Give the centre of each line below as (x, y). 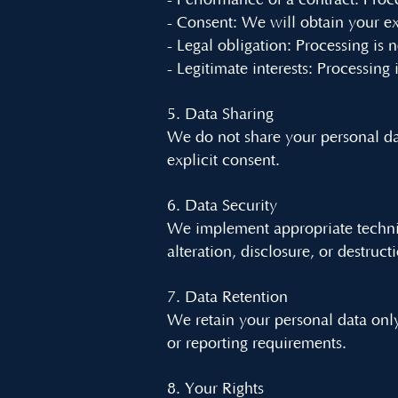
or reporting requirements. (257, 344)
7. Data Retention (227, 298)
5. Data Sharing (220, 115)
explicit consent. (223, 161)
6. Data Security (222, 206)
